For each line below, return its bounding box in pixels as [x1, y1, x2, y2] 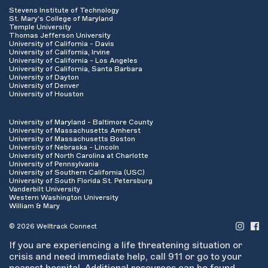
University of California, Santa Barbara [9, 65, 142, 72]
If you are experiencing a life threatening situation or [9, 240, 242, 251]
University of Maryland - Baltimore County [9, 118, 153, 126]
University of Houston [9, 90, 84, 98]
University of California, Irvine [9, 48, 110, 56]
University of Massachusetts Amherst [9, 127, 141, 134]
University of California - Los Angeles [9, 56, 138, 64]
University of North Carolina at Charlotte [9, 152, 148, 159]
